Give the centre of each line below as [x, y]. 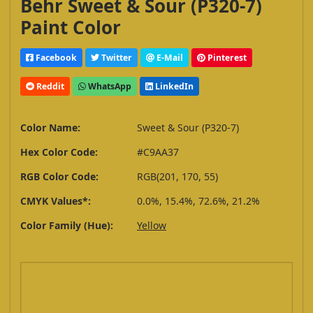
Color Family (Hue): [67, 226]
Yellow [152, 226]
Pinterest [226, 57]
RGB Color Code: [59, 177]
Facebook [55, 57]
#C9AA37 [158, 152]
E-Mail [169, 57]
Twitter [116, 57]
